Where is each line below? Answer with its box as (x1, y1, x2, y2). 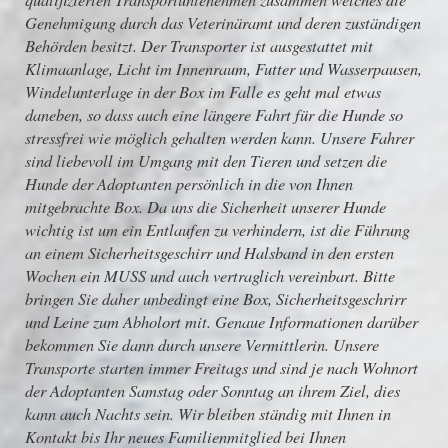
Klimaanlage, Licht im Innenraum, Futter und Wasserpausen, (25, 57, 422, 80)
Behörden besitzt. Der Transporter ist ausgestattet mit (25, 34, 373, 57)
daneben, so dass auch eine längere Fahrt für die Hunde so (25, 103, 403, 126)
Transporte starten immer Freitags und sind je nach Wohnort (25, 356, 418, 379)
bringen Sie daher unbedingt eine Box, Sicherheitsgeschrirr (25, 287, 406, 310)
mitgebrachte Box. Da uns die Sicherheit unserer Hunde (25, 195, 386, 218)
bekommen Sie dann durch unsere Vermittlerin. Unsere (25, 333, 379, 356)
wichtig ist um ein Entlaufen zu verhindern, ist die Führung (25, 218, 410, 241)
